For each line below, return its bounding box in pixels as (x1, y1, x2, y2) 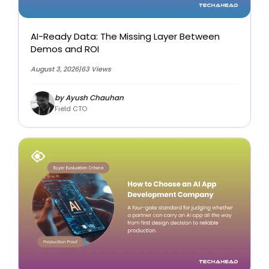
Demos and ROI (31, 43, 99, 56)
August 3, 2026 (31, 64, 79, 74)
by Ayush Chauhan (55, 92, 124, 103)
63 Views (81, 64, 111, 74)
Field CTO (55, 103, 87, 113)
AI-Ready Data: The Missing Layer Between (31, 30, 220, 43)
